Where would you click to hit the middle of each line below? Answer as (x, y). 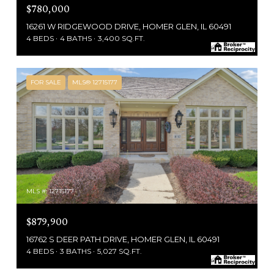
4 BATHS (76, 39)
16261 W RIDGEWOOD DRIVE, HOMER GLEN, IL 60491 (129, 27)
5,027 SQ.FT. (120, 251)
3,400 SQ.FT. (121, 39)
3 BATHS (76, 251)
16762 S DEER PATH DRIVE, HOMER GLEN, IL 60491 (123, 239)
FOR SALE (46, 83)
